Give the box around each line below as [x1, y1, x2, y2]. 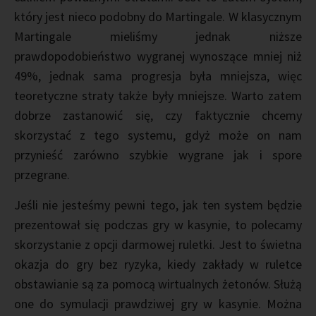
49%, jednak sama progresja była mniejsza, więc [14, 68, 302, 84]
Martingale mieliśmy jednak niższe [14, 28, 302, 44]
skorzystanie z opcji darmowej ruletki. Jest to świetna [14, 236, 302, 253]
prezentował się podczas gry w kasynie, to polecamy [14, 217, 302, 233]
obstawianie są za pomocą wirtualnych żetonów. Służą [14, 276, 302, 292]
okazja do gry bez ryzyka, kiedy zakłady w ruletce [14, 256, 302, 272]
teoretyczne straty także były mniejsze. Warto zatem [14, 87, 302, 104]
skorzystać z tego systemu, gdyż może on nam [14, 127, 302, 143]
